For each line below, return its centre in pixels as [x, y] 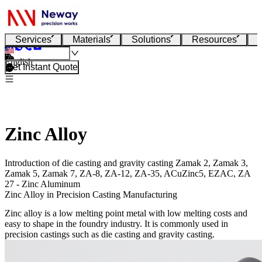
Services [33, 39]
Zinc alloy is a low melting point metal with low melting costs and [126, 213]
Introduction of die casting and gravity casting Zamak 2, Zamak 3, [126, 163]
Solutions [151, 39]
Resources [214, 39]
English [19, 62]
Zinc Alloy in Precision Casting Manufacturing [91, 194]
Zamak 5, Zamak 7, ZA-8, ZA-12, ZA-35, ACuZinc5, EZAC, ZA [127, 173]
